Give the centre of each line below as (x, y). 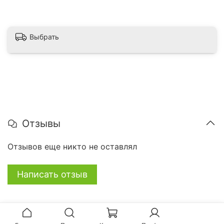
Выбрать (44, 36)
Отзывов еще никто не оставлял (72, 147)
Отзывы (41, 124)
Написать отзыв (52, 174)
